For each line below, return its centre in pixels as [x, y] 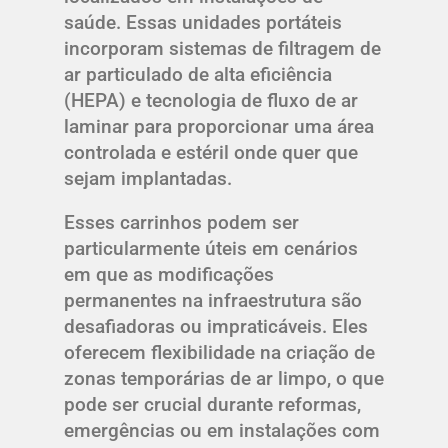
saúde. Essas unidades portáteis [203, 22]
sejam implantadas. [148, 178]
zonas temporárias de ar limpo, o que [224, 378]
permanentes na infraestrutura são [213, 300]
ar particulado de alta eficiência [198, 74]
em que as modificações [169, 274]
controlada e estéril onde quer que [211, 152]
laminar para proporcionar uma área [219, 126]
